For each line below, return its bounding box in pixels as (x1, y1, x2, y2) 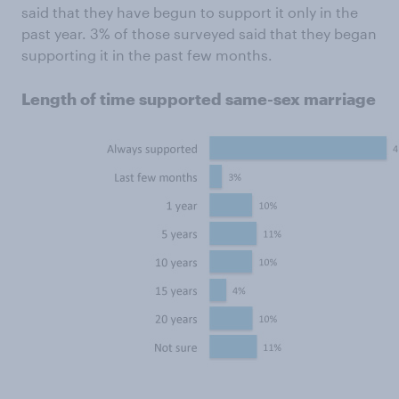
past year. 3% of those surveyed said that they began (21, 24, 377, 42)
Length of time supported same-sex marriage (21, 88, 376, 109)
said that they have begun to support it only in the (21, 3, 358, 20)
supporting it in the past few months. (21, 45, 273, 63)
